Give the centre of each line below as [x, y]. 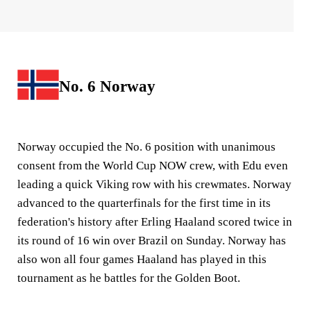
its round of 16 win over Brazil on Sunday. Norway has [152, 240]
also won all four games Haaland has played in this [142, 259]
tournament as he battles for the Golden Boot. [130, 278]
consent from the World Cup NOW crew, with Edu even [153, 165]
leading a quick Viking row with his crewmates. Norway [154, 184]
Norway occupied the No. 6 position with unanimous [146, 146]
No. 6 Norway [107, 86]
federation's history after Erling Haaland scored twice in [155, 221]
